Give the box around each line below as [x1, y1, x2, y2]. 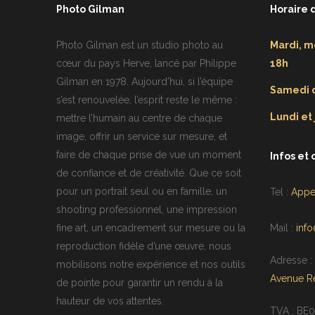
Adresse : [269, 255, 312, 266]
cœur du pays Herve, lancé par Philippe [56, 58, 236, 70]
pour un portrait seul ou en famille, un [56, 186, 227, 198]
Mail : [269, 222, 296, 234]
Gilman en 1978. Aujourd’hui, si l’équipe [56, 76, 233, 88]
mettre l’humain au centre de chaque [56, 112, 222, 124]
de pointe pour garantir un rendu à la [56, 277, 223, 289]
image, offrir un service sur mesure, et [56, 131, 227, 143]
